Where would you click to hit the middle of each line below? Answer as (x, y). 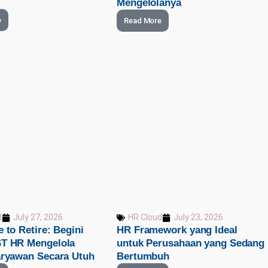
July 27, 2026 (38, 217)
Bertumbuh (143, 257)
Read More (143, 20)
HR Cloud (145, 217)
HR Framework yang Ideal (177, 230)
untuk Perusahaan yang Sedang (191, 243)
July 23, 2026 (198, 217)
